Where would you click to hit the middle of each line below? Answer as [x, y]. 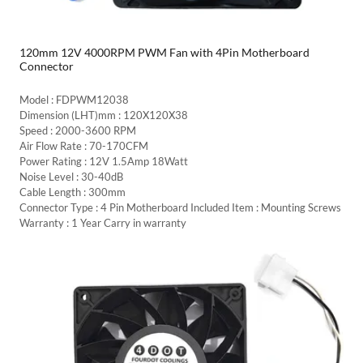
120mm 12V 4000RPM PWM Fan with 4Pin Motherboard [164, 52]
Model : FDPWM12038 [74, 99]
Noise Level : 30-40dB [71, 176]
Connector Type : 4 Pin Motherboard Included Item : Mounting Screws [180, 207]
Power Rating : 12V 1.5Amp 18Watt [104, 161]
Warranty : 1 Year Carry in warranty [103, 222]
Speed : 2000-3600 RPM [78, 130]
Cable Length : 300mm [73, 192]
